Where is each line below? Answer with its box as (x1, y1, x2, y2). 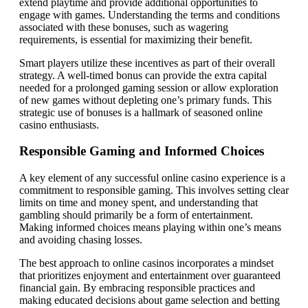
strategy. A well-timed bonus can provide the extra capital (19, 69, 267, 81)
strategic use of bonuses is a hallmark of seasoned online (19, 106, 263, 118)
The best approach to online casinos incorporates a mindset (19, 257, 274, 269)
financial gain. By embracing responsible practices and (19, 282, 255, 294)
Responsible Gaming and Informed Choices (19, 144, 264, 159)
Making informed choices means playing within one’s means (19, 221, 281, 233)
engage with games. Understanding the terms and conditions (19, 8, 280, 21)
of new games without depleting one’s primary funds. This (19, 93, 272, 106)
